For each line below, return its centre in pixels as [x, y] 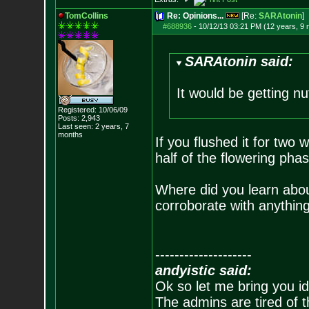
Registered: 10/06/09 [92, 110]
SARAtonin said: [239, 61]
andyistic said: [203, 270]
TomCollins [86, 16]
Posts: [68, 118]
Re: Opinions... [195, 16]
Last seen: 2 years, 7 [93, 126]
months [70, 134]
